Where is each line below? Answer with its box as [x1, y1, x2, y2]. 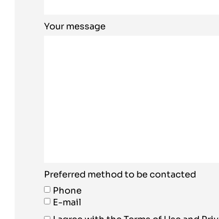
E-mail [53, 197, 81, 208]
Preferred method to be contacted [44, 169, 196, 180]
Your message [44, 21, 106, 32]
